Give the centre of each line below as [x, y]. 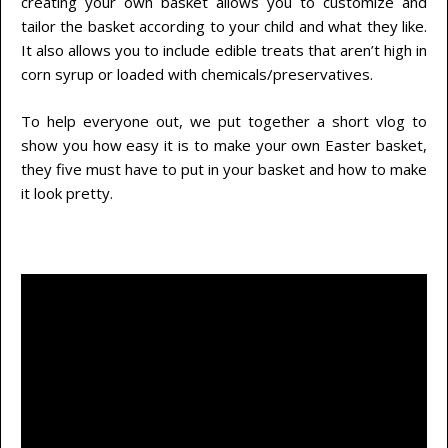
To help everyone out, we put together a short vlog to [224, 120]
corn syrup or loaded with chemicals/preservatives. [197, 74]
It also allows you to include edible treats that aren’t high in [224, 50]
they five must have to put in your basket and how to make [224, 168]
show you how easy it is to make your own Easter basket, [224, 144]
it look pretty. [67, 192]
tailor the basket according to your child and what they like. [224, 26]
